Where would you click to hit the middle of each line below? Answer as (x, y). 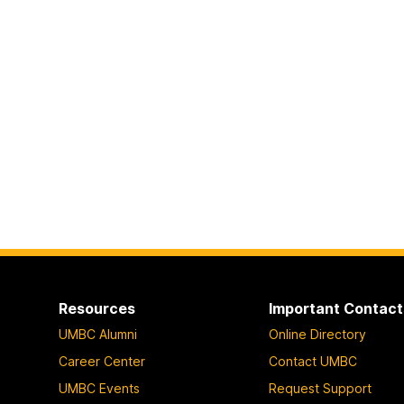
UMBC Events (99, 389)
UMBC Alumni (97, 335)
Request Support (321, 389)
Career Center (101, 362)
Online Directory (318, 335)
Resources (96, 308)
